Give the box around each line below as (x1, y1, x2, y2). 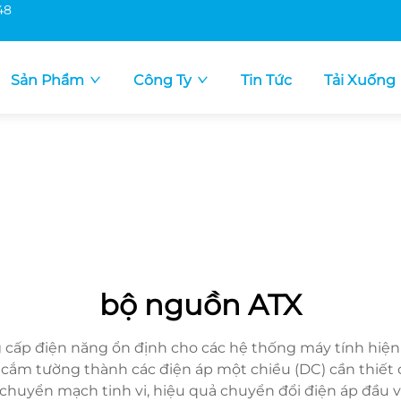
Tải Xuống (323, 72, 396, 89)
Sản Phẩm (10, 72, 84, 89)
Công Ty (132, 72, 192, 89)
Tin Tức (240, 72, 292, 89)
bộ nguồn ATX (99, 287, 302, 322)
